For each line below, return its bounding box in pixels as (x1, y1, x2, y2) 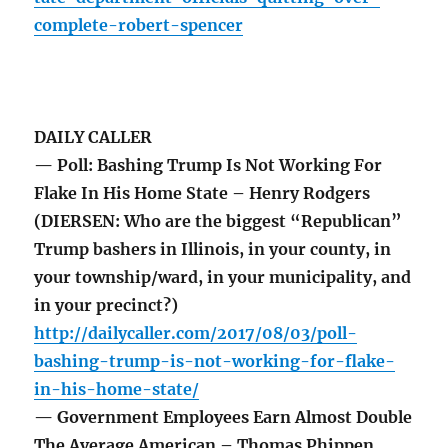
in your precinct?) (34, 295, 179, 316)
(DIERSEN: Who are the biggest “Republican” (34, 211, 403, 232)
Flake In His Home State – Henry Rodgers (34, 183, 375, 204)
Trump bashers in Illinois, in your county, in (34, 239, 392, 260)
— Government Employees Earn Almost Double (34, 407, 413, 428)
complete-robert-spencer (34, 15, 244, 36)
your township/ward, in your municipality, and (34, 267, 412, 288)
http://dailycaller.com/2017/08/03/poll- (34, 323, 358, 344)
